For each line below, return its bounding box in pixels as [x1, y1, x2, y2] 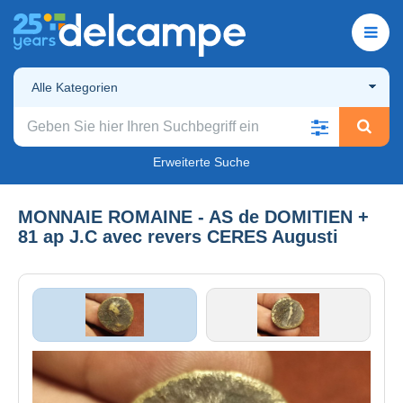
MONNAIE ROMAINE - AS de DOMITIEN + [18, 206, 369, 227]
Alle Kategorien [31, 79, 118, 94]
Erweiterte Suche [153, 154, 250, 169]
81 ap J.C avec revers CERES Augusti [18, 226, 338, 246]
